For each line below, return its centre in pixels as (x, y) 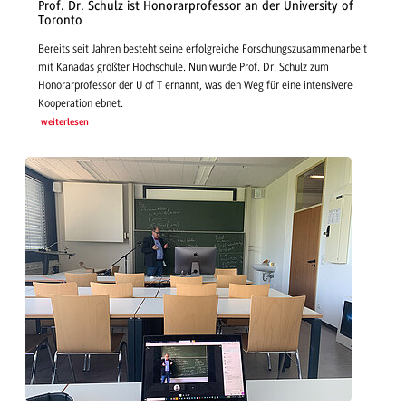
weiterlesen (64, 122)
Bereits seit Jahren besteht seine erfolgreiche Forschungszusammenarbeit (203, 48)
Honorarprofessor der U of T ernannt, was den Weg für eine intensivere (195, 85)
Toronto (60, 21)
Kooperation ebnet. (81, 103)
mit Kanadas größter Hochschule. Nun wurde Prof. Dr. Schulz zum (184, 67)
